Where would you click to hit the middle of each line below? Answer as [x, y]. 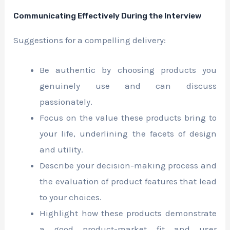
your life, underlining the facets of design [128, 133]
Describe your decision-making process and [128, 165]
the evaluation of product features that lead [128, 181]
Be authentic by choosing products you [128, 70]
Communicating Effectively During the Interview [108, 16]
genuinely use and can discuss [128, 85]
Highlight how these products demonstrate [128, 213]
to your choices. [71, 197]
